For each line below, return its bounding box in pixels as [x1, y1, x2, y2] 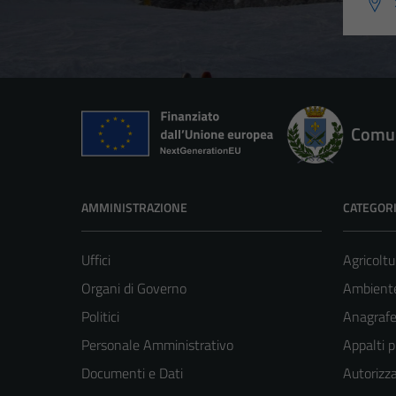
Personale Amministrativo [81, 334, 233, 356]
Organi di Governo [81, 278, 187, 300]
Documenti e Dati [81, 362, 183, 385]
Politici [81, 306, 119, 328]
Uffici [81, 249, 110, 271]
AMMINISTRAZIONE [81, 198, 187, 217]
